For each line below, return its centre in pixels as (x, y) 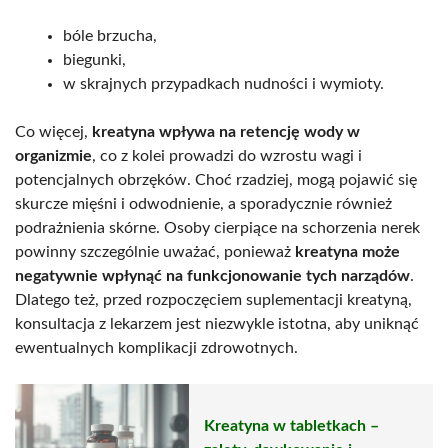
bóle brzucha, (110, 35)
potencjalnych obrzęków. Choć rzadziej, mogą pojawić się (216, 179)
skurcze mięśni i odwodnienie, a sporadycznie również (203, 203)
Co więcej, (53, 131)
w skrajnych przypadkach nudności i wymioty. (223, 83)
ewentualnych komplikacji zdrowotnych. (156, 347)
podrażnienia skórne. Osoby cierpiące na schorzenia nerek (217, 227)
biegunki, (94, 59)
